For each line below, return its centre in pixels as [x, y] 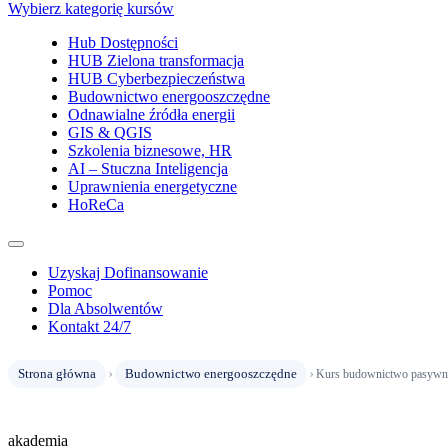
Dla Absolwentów [105, 308]
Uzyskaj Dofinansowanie [128, 272]
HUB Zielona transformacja [156, 60]
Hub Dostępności [123, 42]
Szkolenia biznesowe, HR [150, 150]
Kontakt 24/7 [89, 326]
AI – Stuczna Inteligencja [148, 168]
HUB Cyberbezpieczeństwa [156, 78]
